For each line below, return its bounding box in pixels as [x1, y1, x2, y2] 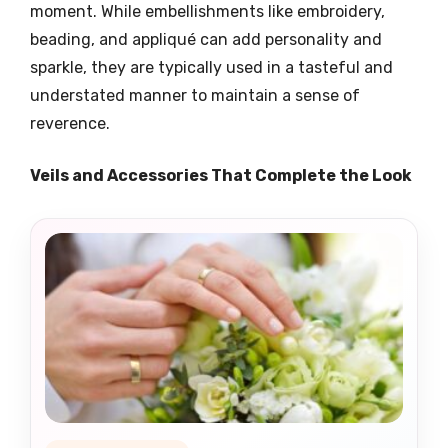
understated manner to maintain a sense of [30, 85, 360, 105]
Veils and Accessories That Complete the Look [30, 165, 412, 185]
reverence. [30, 113, 110, 133]
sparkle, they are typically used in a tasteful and [30, 57, 393, 77]
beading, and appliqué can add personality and [30, 29, 382, 49]
